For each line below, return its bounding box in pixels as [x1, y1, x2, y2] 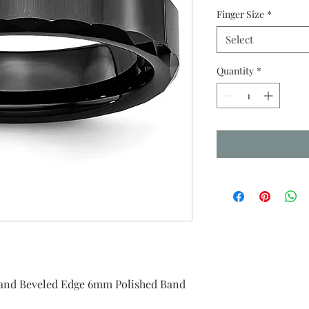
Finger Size [217, 8, 264, 21]
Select [226, 32, 253, 46]
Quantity [217, 64, 254, 77]
